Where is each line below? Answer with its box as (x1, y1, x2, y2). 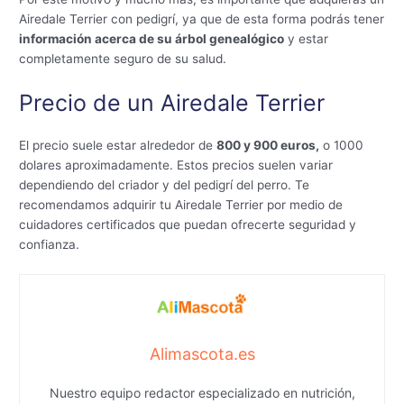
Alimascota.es (149, 344, 255, 364)
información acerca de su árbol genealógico (19, 32, 285, 47)
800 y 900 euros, (216, 137, 320, 152)
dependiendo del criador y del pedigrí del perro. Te (19, 177, 310, 192)
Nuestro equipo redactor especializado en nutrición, (49, 385, 355, 401)
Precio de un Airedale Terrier (19, 88, 332, 116)
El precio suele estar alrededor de (19, 137, 217, 152)
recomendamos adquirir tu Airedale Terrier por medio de (19, 197, 344, 212)
